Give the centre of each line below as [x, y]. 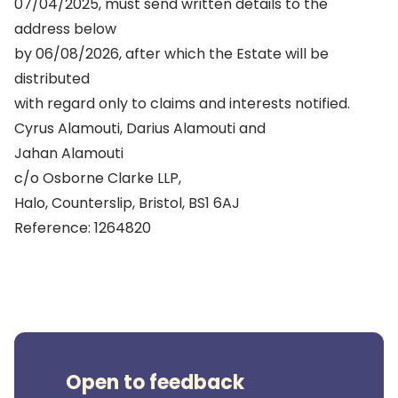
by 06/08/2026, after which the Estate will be [171, 54]
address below [65, 29]
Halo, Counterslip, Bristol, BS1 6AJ [127, 203]
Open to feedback [155, 382]
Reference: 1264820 [83, 228]
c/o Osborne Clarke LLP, [98, 178]
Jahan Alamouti [69, 153]
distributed [52, 79]
